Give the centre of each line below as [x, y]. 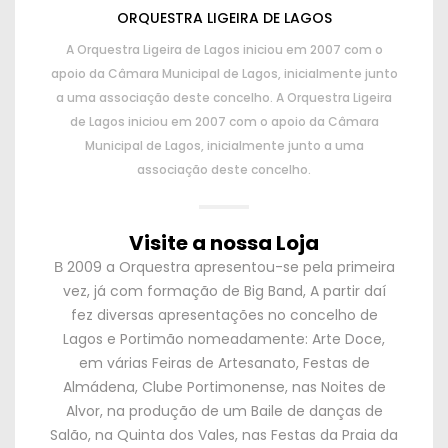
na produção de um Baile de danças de [244, 411]
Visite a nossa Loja [224, 243]
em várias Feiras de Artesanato [187, 363]
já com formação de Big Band [198, 291]
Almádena [98, 387]
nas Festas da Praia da [320, 435]
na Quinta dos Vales [165, 435]
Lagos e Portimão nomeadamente [184, 339]
